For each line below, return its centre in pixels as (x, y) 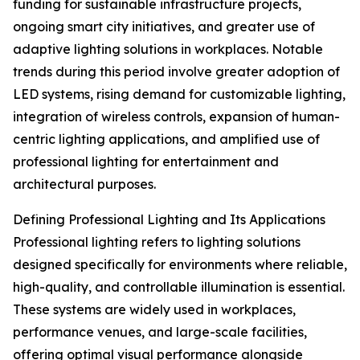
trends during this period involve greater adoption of (176, 72)
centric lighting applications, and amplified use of (166, 139)
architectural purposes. (84, 184)
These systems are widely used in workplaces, (154, 310)
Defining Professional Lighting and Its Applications (169, 220)
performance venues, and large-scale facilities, (160, 332)
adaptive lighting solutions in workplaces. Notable (168, 49)
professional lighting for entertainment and (146, 162)
